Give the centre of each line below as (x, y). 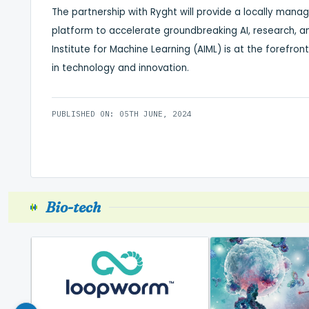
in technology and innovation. (120, 68)
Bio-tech (73, 207)
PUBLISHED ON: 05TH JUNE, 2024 (122, 113)
